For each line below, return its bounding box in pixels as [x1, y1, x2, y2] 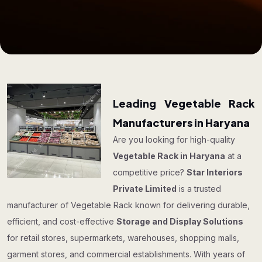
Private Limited [113, 184, 177, 194]
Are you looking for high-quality [113, 135, 236, 144]
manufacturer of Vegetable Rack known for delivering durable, [7, 200, 250, 210]
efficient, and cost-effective [7, 216, 116, 226]
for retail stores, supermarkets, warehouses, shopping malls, [7, 233, 239, 243]
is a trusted [177, 184, 222, 194]
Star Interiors [187, 167, 243, 177]
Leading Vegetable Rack [113, 96, 255, 110]
